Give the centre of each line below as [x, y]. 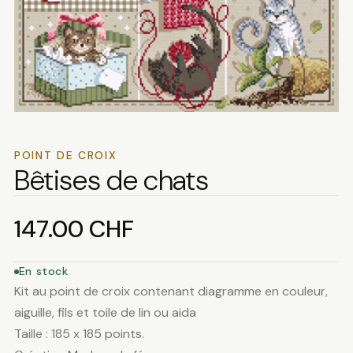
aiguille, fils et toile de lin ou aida [105, 313]
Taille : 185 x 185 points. [79, 334]
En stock [43, 271]
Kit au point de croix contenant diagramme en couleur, [171, 292]
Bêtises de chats [111, 180]
